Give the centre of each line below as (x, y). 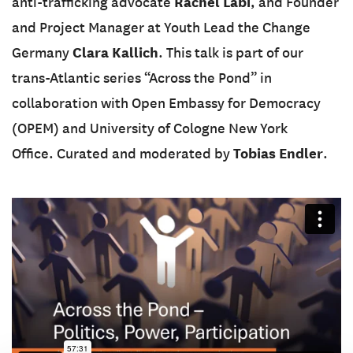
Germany (42, 53)
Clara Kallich (115, 53)
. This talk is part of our (231, 53)
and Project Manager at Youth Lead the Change (161, 28)
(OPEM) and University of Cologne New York (150, 129)
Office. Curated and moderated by (123, 154)
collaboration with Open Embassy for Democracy (166, 104)
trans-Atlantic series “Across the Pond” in (142, 78)
